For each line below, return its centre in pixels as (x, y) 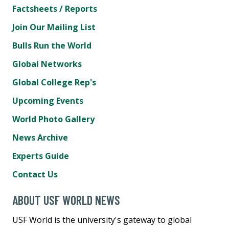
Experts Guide (41, 156)
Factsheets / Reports (55, 8)
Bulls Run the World (52, 45)
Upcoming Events (48, 100)
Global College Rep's (54, 82)
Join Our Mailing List (54, 27)
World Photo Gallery (53, 119)
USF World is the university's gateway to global (102, 220)
